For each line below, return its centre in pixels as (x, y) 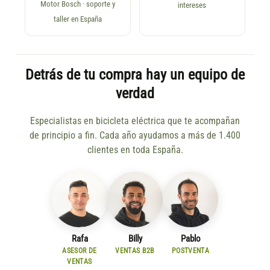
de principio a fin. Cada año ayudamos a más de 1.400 (135, 135)
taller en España (78, 19)
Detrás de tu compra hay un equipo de (135, 74)
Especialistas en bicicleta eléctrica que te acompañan (135, 121)
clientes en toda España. (135, 150)
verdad (135, 93)
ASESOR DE (80, 250)
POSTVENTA (190, 250)
